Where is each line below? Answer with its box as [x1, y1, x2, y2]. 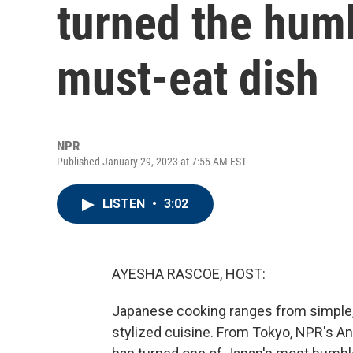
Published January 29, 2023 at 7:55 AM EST [57, 155, 247, 168]
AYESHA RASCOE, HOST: [112, 266, 266, 282]
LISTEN [102, 196, 148, 211]
